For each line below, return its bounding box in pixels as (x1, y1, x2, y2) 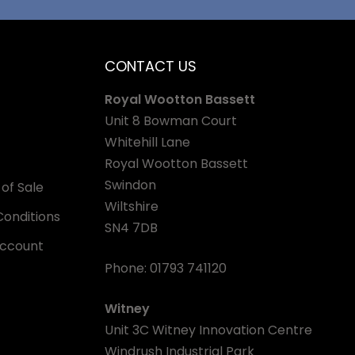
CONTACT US (105, 56, 197, 76)
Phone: (105, 259, 150, 277)
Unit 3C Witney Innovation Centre (105, 321, 312, 339)
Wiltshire (105, 197, 158, 216)
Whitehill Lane (105, 133, 190, 151)
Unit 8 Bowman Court (105, 112, 237, 130)
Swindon (105, 176, 156, 194)
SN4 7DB (105, 219, 158, 237)
